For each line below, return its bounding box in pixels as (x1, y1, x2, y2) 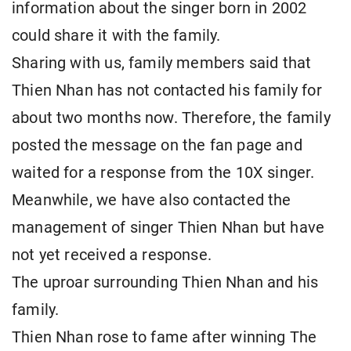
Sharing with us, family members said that (12, 54, 312, 73)
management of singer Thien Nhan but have (12, 219, 325, 237)
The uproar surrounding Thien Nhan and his (12, 273, 319, 292)
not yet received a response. (12, 246, 212, 265)
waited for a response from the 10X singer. (12, 164, 315, 183)
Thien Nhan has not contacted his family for (12, 81, 322, 100)
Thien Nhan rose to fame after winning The (12, 328, 317, 347)
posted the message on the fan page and (12, 136, 302, 155)
